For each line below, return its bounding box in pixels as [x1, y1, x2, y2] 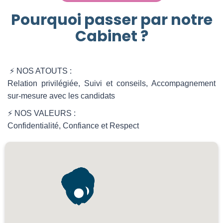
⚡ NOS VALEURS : [7, 109, 78, 117]
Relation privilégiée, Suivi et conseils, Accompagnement [7, 79, 216, 88]
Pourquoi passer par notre [10, 9, 213, 30]
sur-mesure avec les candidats [7, 92, 115, 100]
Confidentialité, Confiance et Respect [7, 121, 139, 130]
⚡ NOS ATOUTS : [7, 67, 74, 75]
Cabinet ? [75, 26, 148, 47]
